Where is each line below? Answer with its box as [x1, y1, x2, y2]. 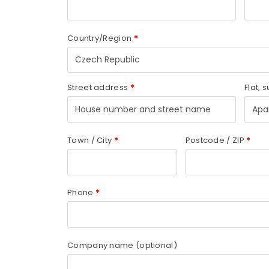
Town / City [67, 134, 112, 146]
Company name [67, 239, 136, 251]
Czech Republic [75, 53, 140, 65]
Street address [67, 82, 128, 94]
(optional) [135, 239, 177, 251]
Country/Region [67, 32, 134, 44]
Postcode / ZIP [185, 134, 244, 146]
